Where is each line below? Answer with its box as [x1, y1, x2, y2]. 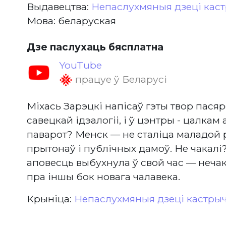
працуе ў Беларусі [72, 73, 167, 85]
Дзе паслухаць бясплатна [26, 41, 163, 53]
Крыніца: [26, 193, 74, 205]
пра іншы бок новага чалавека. [26, 171, 180, 183]
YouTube [59, 59, 102, 71]
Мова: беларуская [26, 15, 116, 27]
